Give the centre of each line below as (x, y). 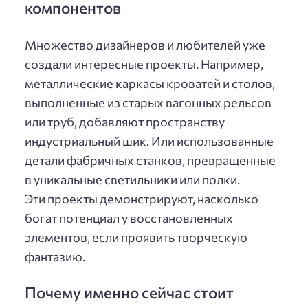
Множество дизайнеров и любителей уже (145, 44)
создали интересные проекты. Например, (144, 64)
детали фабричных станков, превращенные (150, 160)
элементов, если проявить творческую (136, 237)
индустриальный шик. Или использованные (149, 141)
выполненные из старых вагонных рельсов (148, 102)
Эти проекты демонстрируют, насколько (142, 198)
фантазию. (55, 256)
